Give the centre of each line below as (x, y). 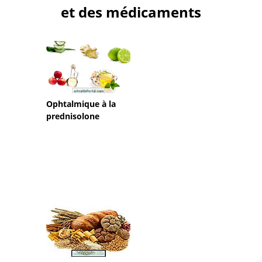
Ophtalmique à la (81, 104)
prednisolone (73, 116)
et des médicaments (131, 12)
